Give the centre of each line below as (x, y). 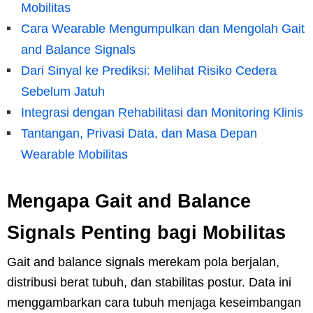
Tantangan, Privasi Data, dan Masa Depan (139, 133)
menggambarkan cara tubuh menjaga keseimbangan (154, 302)
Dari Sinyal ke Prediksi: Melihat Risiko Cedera (149, 70)
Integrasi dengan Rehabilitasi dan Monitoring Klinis (162, 112)
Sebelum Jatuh (63, 91)
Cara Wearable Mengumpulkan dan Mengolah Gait (163, 28)
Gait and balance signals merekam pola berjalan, (143, 262)
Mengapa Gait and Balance (129, 201)
